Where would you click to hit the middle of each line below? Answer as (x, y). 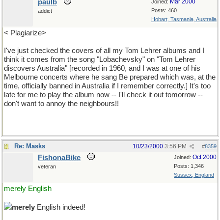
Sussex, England (194, 175)
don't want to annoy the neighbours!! (61, 104)
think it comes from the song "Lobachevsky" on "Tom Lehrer (100, 59)
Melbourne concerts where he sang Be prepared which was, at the (110, 77)
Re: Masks (30, 146)
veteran (47, 166)
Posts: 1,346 (189, 166)
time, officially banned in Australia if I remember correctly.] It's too (107, 86)
